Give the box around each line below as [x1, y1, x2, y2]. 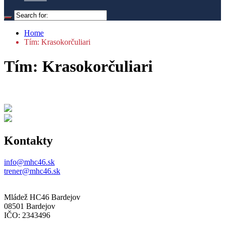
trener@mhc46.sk [4, 166, 60, 175]
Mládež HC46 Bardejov [4, 192, 80, 201]
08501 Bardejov [4, 201, 55, 210]
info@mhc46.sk [4, 157, 55, 166]
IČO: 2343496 [4, 210, 50, 219]
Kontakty [4, 134, 53, 147]
